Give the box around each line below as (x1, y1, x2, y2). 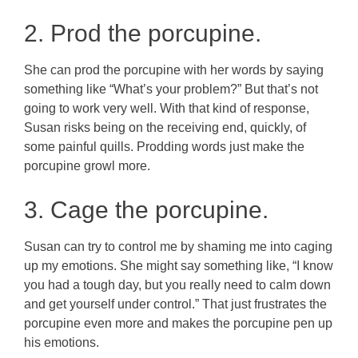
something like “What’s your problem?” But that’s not (24, 82, 318, 96)
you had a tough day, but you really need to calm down (24, 277, 331, 292)
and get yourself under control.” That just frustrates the (24, 296, 327, 311)
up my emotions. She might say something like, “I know (24, 258, 333, 272)
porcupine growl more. (24, 158, 150, 173)
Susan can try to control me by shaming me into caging (24, 239, 332, 253)
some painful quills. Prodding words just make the (24, 139, 304, 153)
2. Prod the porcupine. (24, 19, 261, 46)
